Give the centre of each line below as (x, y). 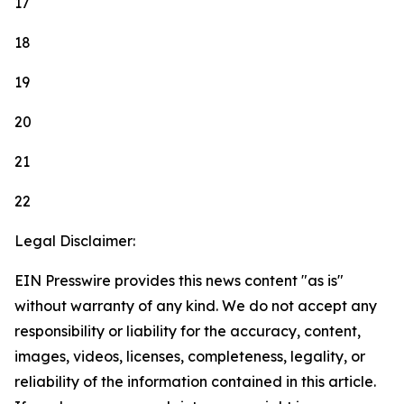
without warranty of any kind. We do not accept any (196, 306)
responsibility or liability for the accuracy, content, (188, 331)
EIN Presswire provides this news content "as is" (179, 281)
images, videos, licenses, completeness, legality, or (190, 357)
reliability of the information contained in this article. (195, 382)
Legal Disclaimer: (75, 241)
